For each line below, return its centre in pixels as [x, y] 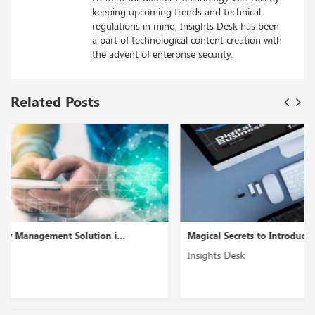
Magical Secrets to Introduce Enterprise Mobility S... [140, 235]
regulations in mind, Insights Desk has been [186, 25]
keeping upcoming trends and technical [176, 11]
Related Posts [55, 101]
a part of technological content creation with [187, 39]
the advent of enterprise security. [162, 53]
